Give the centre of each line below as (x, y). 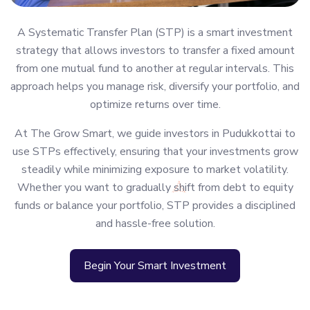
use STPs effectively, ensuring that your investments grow (155, 152)
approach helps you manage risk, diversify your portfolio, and (155, 87)
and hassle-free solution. (155, 224)
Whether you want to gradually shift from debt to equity (155, 188)
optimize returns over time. (155, 105)
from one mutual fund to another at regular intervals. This (155, 69)
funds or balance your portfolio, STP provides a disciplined (155, 206)
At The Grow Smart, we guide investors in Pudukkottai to (155, 134)
